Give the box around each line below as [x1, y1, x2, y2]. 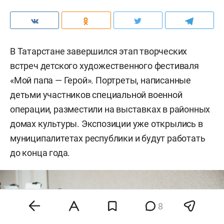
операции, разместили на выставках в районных [10, 103, 210, 114]
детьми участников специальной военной [10, 89, 182, 100]
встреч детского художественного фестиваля [10, 60, 199, 71]
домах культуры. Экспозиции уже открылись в [10, 118, 203, 129]
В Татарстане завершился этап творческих [10, 45, 187, 56]
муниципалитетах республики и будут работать [10, 132, 205, 143]
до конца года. [10, 147, 70, 158]
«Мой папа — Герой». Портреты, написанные [10, 74, 191, 85]
